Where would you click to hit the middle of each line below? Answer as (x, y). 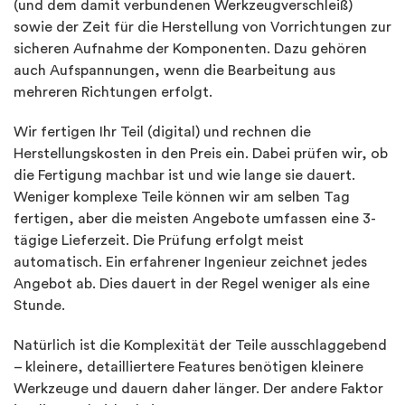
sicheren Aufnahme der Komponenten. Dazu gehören (190, 49)
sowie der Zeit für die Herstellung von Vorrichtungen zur (202, 28)
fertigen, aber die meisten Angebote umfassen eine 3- (195, 219)
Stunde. (39, 306)
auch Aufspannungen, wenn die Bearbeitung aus (174, 71)
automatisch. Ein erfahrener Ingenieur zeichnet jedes (190, 263)
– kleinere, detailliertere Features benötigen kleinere (188, 367)
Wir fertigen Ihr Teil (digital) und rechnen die (162, 132)
